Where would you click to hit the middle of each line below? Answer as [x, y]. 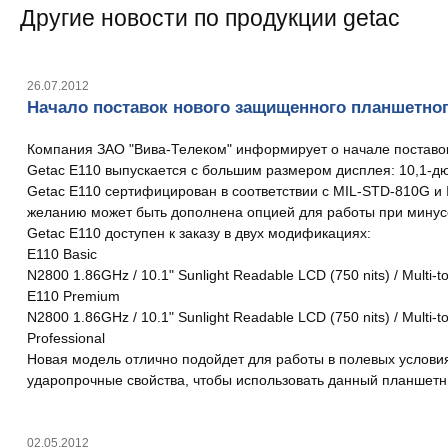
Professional [65, 337]
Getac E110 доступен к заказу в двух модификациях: [198, 232]
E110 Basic [61, 253]
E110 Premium [73, 295]
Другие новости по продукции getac [210, 17]
